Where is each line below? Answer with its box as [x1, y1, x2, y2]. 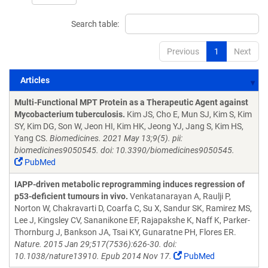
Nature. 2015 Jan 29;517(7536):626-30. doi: [14, 239, 176, 249]
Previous [167, 47, 199, 56]
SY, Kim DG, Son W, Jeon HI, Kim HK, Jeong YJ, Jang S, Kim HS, [14, 121, 243, 131]
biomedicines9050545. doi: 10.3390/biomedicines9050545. [14, 145, 234, 155]
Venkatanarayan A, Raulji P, [128, 191, 231, 201]
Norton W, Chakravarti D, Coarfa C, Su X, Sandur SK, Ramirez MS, [14, 203, 252, 213]
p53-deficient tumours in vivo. [14, 191, 128, 201]
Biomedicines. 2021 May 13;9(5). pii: [50, 133, 182, 143]
